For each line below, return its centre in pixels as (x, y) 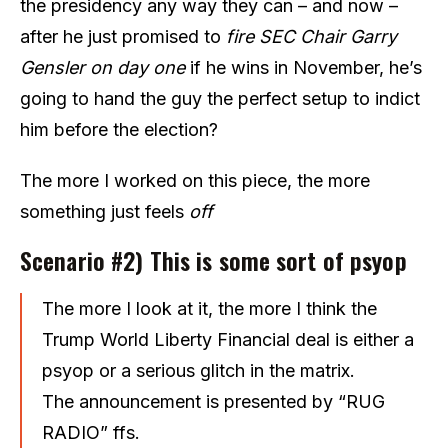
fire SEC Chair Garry (311, 36)
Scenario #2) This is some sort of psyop (213, 259)
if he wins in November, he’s (306, 67)
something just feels (104, 211)
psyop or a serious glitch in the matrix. (198, 370)
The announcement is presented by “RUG (213, 401)
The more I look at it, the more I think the (209, 308)
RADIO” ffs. (91, 432)
